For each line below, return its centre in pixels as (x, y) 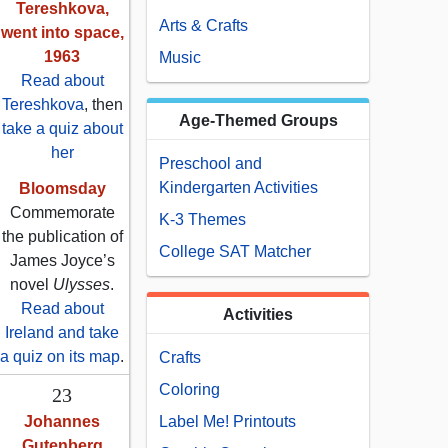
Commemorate (62, 213)
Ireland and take (62, 333)
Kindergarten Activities (238, 188)
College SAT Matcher (235, 252)
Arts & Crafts (203, 26)
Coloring (189, 390)
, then (103, 105)
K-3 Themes (202, 220)
